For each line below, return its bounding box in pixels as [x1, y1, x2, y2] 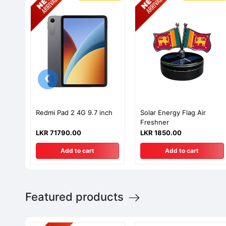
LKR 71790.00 [36, 128, 81, 137]
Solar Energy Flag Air [140, 108, 206, 117]
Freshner [140, 118, 169, 126]
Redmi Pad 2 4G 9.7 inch [36, 108, 112, 117]
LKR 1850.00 [140, 128, 182, 137]
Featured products [25, 190, 127, 203]
